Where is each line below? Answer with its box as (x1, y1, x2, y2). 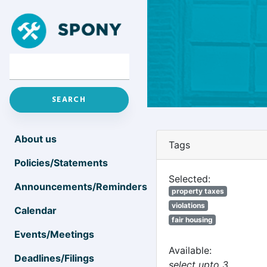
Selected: (169, 173, 210, 185)
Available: (169, 244, 212, 256)
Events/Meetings (14, 228, 94, 240)
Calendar (14, 204, 57, 216)
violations (171, 201, 205, 210)
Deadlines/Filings (14, 252, 94, 264)
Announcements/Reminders (14, 181, 147, 193)
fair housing (171, 215, 213, 224)
